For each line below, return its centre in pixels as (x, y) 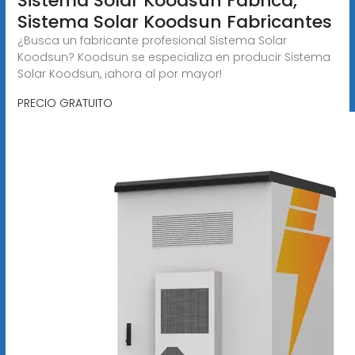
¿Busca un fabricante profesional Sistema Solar (152, 40)
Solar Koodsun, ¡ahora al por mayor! (119, 73)
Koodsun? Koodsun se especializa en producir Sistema (174, 57)
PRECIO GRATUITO (65, 103)
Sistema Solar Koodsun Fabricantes (174, 21)
